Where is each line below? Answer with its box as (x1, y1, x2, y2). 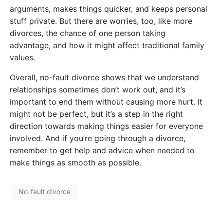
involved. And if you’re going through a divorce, (10, 133, 185, 143)
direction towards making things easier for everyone (10, 121, 203, 131)
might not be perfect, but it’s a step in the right (10, 109, 183, 119)
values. (10, 52, 35, 62)
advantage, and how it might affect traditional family (10, 40, 204, 50)
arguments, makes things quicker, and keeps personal (10, 3, 207, 14)
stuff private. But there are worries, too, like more (10, 16, 192, 26)
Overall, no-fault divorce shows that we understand (10, 72, 199, 82)
